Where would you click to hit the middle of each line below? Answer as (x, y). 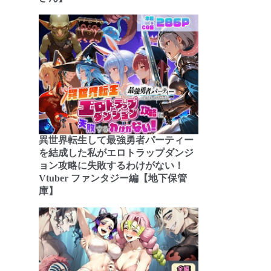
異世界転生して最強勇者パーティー (116, 140)
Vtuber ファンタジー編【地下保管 (113, 178)
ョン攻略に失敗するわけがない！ (111, 165)
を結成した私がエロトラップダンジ (116, 153)
